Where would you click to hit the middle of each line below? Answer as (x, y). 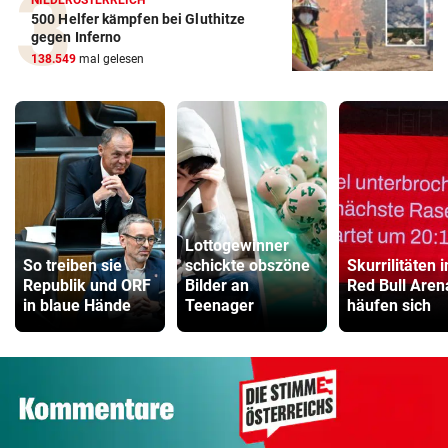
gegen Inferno (76, 37)
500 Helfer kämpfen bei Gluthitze (138, 19)
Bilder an (217, 286)
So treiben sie (72, 266)
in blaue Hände (77, 306)
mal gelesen (110, 59)
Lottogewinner (237, 246)
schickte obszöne (247, 266)
